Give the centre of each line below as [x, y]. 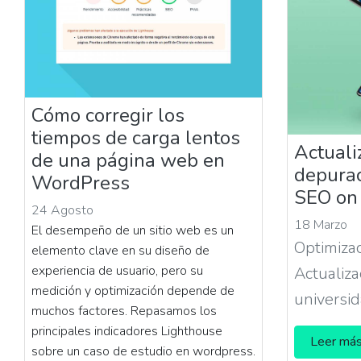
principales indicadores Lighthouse [127, 331]
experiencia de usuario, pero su [118, 270]
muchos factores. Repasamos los [124, 311]
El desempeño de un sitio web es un [133, 230]
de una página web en [129, 160]
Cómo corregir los [108, 115]
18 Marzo [321, 224]
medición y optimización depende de [133, 290]
